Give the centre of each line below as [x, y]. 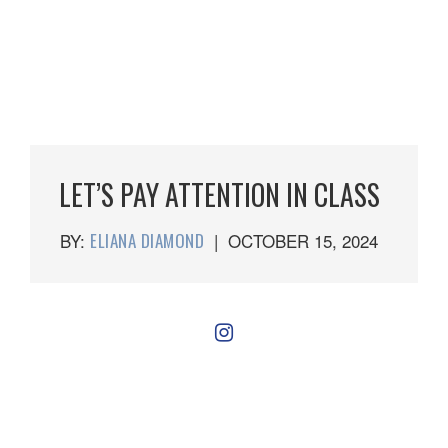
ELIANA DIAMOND [147, 240]
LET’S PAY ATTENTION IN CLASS [219, 194]
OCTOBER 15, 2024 [303, 240]
